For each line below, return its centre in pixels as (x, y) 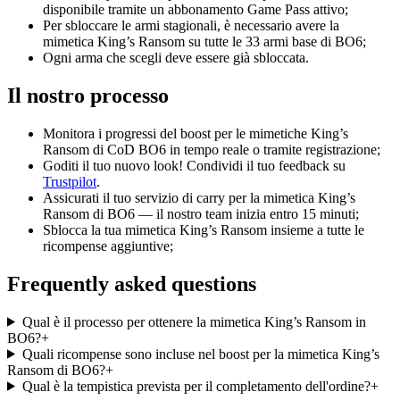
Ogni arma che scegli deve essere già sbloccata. (176, 58)
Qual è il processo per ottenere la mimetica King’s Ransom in (194, 321)
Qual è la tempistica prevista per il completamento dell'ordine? (196, 386)
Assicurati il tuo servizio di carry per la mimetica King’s (199, 198)
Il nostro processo (88, 96)
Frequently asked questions (132, 283)
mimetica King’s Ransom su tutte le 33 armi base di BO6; (204, 42)
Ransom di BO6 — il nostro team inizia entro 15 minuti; (201, 214)
